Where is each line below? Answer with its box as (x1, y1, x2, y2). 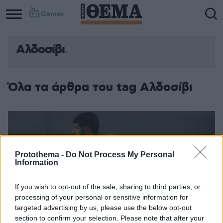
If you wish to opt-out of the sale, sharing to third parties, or (15, 182, 201, 191)
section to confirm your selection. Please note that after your (15, 214, 204, 222)
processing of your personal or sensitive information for (15, 193, 188, 201)
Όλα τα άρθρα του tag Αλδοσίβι (8, 80, 193, 96)
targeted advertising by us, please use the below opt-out (15, 203, 192, 212)
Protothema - (15, 150, 66, 159)
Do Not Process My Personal (66, 150, 174, 159)
